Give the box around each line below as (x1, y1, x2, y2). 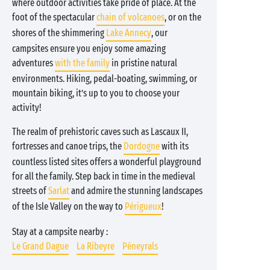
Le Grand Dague (12, 240, 69, 252)
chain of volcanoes (96, 11, 165, 23)
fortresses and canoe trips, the (12, 140, 124, 152)
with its (160, 140, 189, 152)
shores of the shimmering (12, 27, 106, 39)
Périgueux (125, 201, 162, 212)
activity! (12, 102, 42, 113)
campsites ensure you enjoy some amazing (12, 43, 166, 54)
